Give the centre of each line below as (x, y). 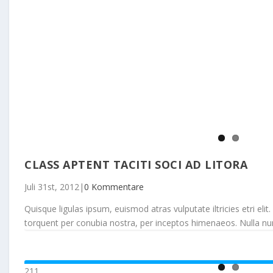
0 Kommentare (114, 186)
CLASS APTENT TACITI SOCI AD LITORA (136, 164)
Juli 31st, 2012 (52, 186)
